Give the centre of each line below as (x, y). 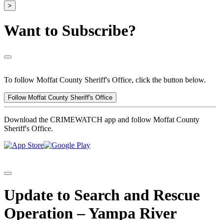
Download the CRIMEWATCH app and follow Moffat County (102, 120)
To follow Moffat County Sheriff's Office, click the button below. (105, 80)
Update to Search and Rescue (102, 195)
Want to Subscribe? (70, 30)
